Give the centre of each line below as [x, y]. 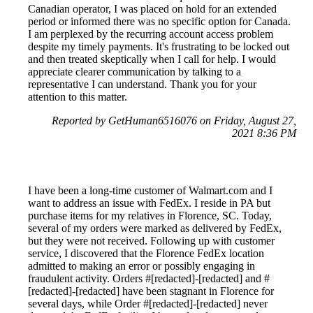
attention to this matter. [78, 96]
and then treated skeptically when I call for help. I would [152, 59]
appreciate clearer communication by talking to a [134, 71]
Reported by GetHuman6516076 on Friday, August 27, [174, 120]
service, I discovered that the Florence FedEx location [146, 253]
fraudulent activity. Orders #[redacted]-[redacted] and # [149, 278]
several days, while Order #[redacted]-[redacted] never [148, 303]
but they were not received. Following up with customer [151, 240]
